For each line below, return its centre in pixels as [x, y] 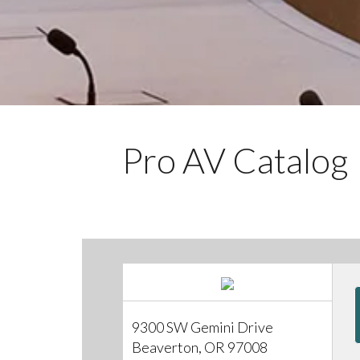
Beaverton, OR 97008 [200, 347]
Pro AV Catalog [235, 160]
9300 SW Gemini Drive [203, 327]
